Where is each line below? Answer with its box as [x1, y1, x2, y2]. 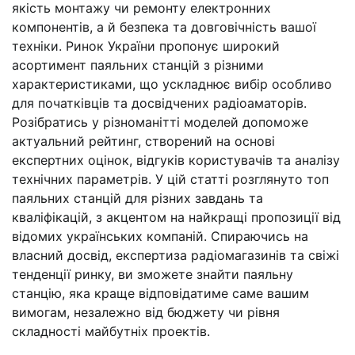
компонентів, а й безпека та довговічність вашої [12, 19, 316, 36]
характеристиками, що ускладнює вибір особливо [12, 76, 332, 93]
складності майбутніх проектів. [12, 323, 210, 340]
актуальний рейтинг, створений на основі [12, 133, 275, 150]
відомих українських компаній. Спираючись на [12, 228, 308, 245]
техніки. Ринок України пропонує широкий [12, 38, 280, 55]
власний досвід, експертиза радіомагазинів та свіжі [12, 247, 339, 264]
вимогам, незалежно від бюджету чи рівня [12, 304, 280, 321]
